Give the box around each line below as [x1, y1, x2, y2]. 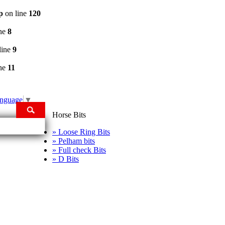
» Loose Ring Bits [52, 128, 110, 136]
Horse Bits [52, 110, 86, 119]
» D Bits [52, 155, 79, 163]
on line [3, 9, 29, 18]
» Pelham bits [52, 137, 95, 145]
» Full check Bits [52, 146, 106, 154]
